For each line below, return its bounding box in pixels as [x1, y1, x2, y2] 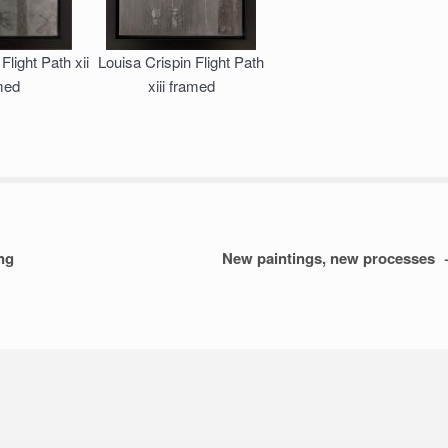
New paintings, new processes [221, 247, 443, 270]
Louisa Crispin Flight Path [98, 50, 265, 72]
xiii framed [147, 74, 215, 96]
